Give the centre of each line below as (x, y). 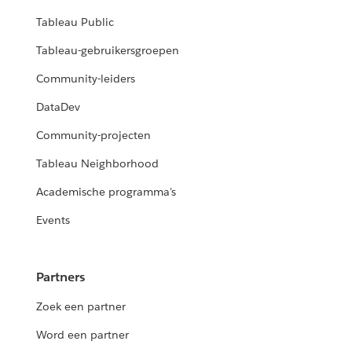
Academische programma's (106, 192)
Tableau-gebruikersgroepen (108, 51)
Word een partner (83, 335)
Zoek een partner (81, 307)
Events (53, 220)
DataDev (59, 107)
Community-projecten (94, 136)
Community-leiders (86, 79)
